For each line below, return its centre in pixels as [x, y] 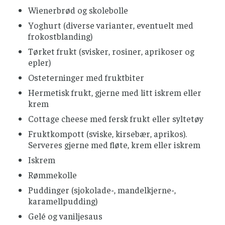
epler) [39, 63]
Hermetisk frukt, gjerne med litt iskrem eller [115, 93]
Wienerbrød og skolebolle [78, 10]
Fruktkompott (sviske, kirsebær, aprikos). [107, 134]
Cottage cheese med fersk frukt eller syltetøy [116, 119]
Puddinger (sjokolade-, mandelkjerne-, [102, 190]
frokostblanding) [60, 36]
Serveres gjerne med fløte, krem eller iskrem [114, 145]
